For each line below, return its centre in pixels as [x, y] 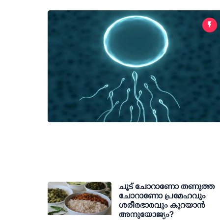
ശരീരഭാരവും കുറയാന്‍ [162, 205]
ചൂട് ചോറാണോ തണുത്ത [167, 186]
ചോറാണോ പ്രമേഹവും [162, 196]
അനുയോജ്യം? [146, 214]
